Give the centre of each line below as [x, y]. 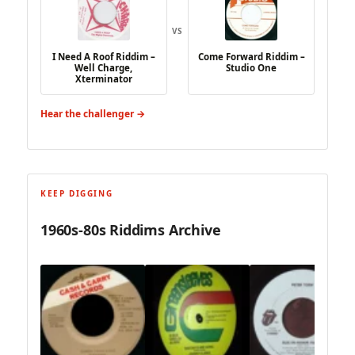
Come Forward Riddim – [251, 56]
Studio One [252, 67]
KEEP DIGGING [77, 194]
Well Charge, [104, 67]
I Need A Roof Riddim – [103, 56]
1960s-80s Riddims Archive [131, 230]
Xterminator [103, 78]
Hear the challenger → [93, 113]
